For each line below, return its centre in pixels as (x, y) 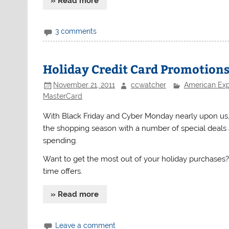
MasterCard (63, 96)
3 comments (76, 31)
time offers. (63, 171)
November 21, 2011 (84, 85)
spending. (60, 141)
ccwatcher (148, 85)
